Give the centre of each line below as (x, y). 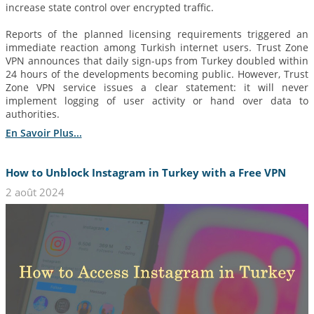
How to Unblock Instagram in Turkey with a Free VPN (145, 173)
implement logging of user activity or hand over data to (157, 100)
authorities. (32, 114)
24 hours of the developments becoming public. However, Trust (157, 74)
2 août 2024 (35, 192)
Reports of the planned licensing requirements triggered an (157, 34)
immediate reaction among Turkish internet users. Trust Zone (157, 47)
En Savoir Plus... (43, 132)
